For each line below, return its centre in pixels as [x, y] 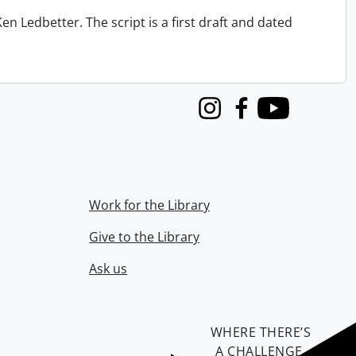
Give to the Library [144, 237]
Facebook [254, 116]
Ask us [108, 269]
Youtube [283, 116]
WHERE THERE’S [261, 332]
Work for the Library [149, 205]
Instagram [224, 116]
